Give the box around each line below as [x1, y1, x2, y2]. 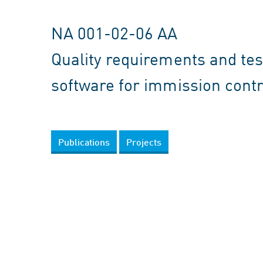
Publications [58, 136, 110, 147]
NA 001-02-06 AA [51, 21, 178, 44]
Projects [126, 136, 161, 147]
